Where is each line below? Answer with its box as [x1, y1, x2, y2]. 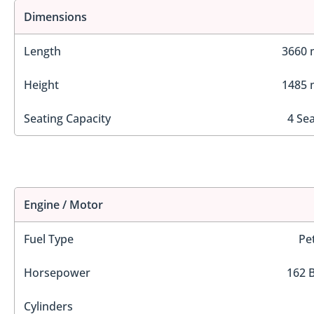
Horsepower [24, 264, 90, 280]
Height [24, 77, 59, 93]
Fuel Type [24, 231, 74, 247]
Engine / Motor [24, 196, 103, 212]
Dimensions [24, 9, 87, 25]
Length [24, 43, 61, 60]
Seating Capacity [24, 111, 111, 127]
